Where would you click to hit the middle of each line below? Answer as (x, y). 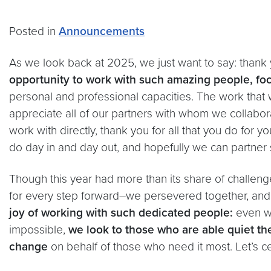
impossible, (39, 230)
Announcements (102, 31)
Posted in (34, 31)
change (30, 247)
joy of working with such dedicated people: (122, 213)
